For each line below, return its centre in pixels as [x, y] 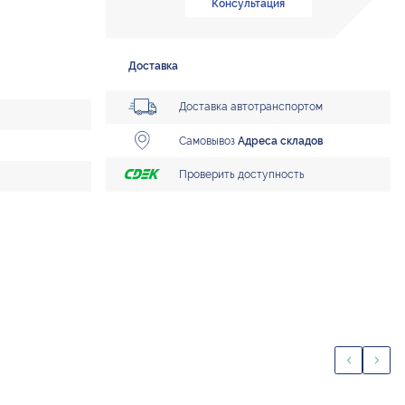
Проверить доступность [242, 174]
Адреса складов [281, 140]
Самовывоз [209, 140]
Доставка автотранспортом [251, 107]
